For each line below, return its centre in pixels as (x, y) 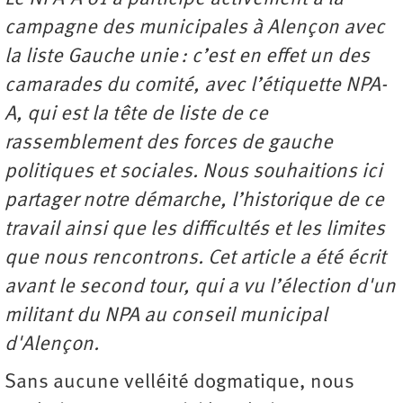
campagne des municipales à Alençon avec (195, 28)
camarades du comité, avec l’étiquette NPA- (196, 86)
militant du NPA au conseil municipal (166, 316)
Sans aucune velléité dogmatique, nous (179, 383)
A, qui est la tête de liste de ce (136, 115)
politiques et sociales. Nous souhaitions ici (193, 172)
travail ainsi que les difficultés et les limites (195, 230)
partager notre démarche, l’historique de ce (194, 201)
